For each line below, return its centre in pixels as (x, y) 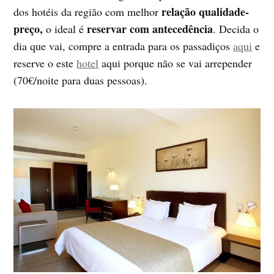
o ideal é (65, 28)
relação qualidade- (206, 11)
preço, (28, 28)
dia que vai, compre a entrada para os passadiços (124, 46)
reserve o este (45, 63)
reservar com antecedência (150, 28)
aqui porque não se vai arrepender (176, 63)
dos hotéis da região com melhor (88, 11)
